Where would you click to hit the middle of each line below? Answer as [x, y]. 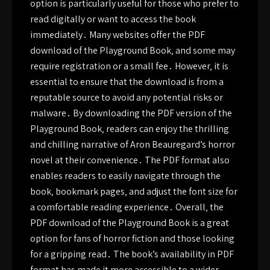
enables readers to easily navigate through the [125, 176]
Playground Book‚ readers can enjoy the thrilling [130, 129]
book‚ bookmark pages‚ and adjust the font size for [134, 191]
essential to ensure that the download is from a [127, 82]
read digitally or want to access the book [113, 19]
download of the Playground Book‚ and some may [133, 50]
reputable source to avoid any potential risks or [127, 97]
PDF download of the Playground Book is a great [130, 223]
